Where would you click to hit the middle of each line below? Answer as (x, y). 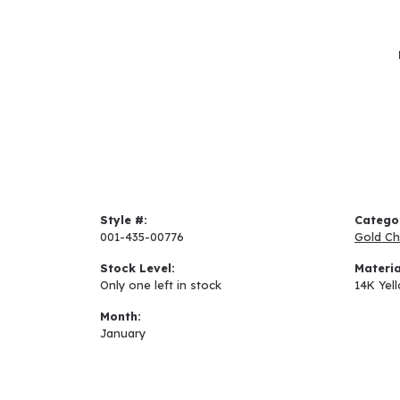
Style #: (124, 219)
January (123, 333)
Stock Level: (137, 267)
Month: (121, 316)
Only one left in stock (161, 284)
